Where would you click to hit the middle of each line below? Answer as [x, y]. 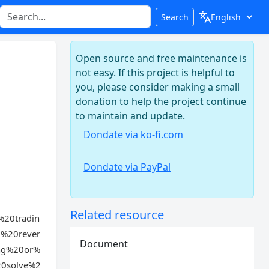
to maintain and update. [131, 116]
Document [104, 244]
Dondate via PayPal [127, 167]
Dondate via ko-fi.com [134, 134]
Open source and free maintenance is [162, 58]
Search [174, 17]
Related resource [117, 215]
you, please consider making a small [158, 87]
